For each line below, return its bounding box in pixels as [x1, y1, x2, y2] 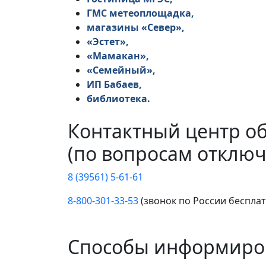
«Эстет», [87, 35, 131, 49]
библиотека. [87, 92, 150, 106]
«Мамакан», [87, 49, 151, 63]
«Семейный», [87, 64, 158, 77]
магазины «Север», [87, 21, 187, 34]
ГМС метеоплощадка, [87, 7, 197, 20]
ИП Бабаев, [87, 78, 144, 91]
